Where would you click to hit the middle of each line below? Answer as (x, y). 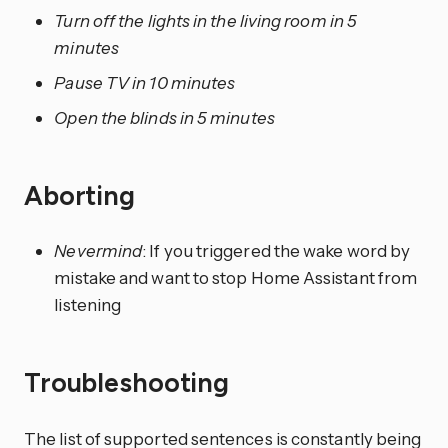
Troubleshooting (129, 382)
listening (88, 305)
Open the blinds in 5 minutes (164, 118)
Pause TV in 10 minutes (145, 83)
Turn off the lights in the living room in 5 (206, 21)
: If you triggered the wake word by (276, 251)
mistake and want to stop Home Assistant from (236, 278)
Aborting (82, 195)
